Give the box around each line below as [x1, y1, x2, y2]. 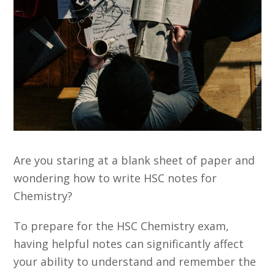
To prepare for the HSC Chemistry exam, [14, 218, 230, 233]
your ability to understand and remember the [14, 254, 257, 269]
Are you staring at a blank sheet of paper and [14, 152, 255, 168]
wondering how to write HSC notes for [14, 170, 217, 185]
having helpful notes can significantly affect [14, 236, 244, 251]
